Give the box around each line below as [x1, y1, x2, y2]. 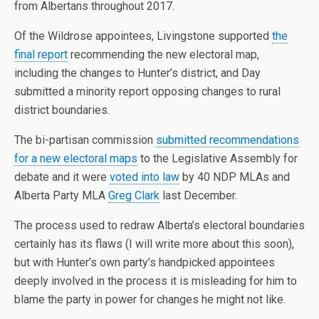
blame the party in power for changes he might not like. [14, 293, 286, 306]
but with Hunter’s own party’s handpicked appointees [14, 256, 275, 269]
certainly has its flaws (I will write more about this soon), [14, 237, 294, 251]
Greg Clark [108, 189, 159, 202]
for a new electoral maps [14, 152, 137, 165]
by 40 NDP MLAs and [179, 170, 290, 184]
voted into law [110, 170, 179, 184]
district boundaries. [14, 103, 110, 117]
